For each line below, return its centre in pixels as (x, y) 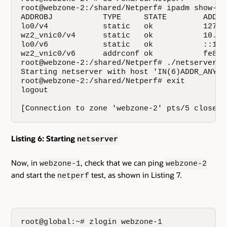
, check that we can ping (123, 163)
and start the (34, 175)
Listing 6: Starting (44, 139)
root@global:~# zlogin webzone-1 (92, 222)
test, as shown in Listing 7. (136, 175)
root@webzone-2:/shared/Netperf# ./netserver (119, 63)
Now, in (25, 163)
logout (35, 90)
